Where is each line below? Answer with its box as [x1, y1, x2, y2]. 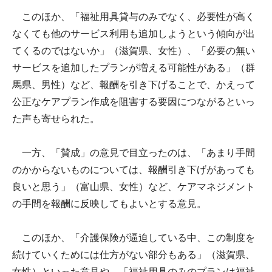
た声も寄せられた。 [12, 113, 100, 124]
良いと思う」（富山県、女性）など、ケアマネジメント [12, 181, 255, 192]
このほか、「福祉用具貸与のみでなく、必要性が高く [12, 11, 255, 22]
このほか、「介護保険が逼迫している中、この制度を [12, 232, 255, 243]
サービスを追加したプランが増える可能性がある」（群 [12, 62, 255, 73]
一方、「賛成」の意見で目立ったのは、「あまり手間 [12, 147, 255, 158]
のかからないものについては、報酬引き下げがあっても [12, 164, 255, 175]
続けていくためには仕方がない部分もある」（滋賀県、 [12, 249, 255, 260]
